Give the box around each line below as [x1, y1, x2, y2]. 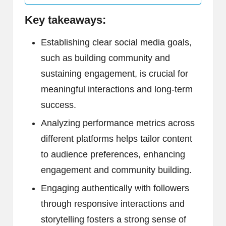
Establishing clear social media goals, [41, 37, 192, 48]
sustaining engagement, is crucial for [41, 69, 188, 79]
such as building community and [41, 53, 170, 64]
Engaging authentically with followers [41, 183, 189, 194]
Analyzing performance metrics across [41, 118, 195, 129]
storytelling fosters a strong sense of [41, 214, 186, 225]
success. [41, 100, 76, 110]
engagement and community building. [41, 165, 192, 176]
